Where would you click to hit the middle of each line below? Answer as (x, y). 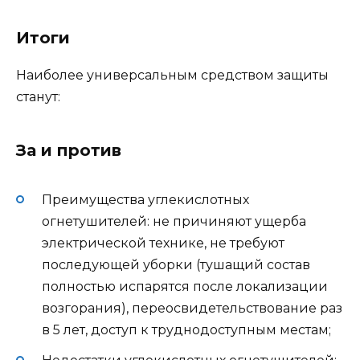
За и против (69, 150)
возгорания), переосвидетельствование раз (192, 309)
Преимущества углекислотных (145, 200)
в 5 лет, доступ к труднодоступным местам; (186, 330)
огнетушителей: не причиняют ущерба (174, 222)
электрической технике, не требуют (163, 243)
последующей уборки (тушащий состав (176, 265)
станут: (38, 96)
